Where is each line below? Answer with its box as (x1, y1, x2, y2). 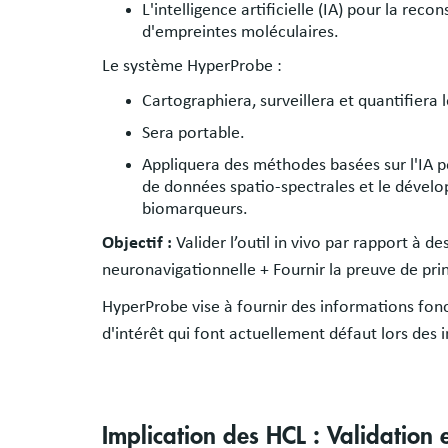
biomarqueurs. (142, 199, 248, 218)
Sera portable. (142, 123, 245, 142)
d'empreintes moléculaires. (142, 22, 343, 41)
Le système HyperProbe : (102, 56, 282, 75)
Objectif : (102, 233, 176, 252)
